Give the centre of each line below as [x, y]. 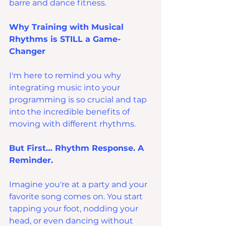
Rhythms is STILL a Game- [65, 39]
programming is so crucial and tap [79, 100]
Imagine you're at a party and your [79, 185]
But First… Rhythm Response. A [78, 148]
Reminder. [31, 160]
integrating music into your [66, 88]
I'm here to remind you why [66, 76]
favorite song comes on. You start [77, 197]
